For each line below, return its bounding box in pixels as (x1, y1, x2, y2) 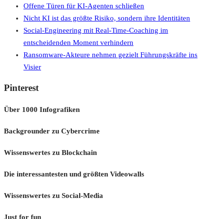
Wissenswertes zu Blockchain (4, 149, 97, 157)
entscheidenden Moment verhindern (23, 38, 133, 46)
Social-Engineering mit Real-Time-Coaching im (23, 26, 168, 34)
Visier (23, 63, 41, 71)
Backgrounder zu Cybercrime (4, 127, 100, 135)
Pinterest (4, 83, 39, 93)
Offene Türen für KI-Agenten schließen (23, 1, 144, 10)
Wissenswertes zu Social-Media (4, 191, 103, 199)
